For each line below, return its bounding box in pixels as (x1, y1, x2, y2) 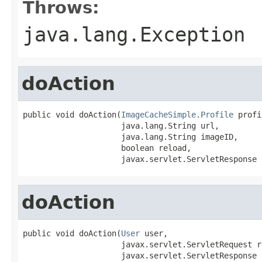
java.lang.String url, (23, 120, 219, 130)
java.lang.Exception (23, 22, 245, 46)
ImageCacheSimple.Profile (121, 109, 233, 119)
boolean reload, (23, 143, 191, 153)
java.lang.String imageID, (23, 132, 238, 142)
